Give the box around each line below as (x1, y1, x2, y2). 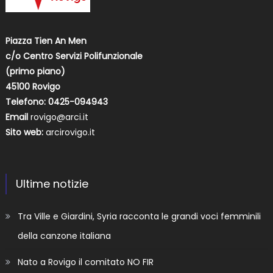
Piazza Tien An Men (5, 35, 87, 48)
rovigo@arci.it (30, 111, 88, 124)
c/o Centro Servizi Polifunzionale (5, 50, 143, 63)
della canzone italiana (17, 230, 111, 243)
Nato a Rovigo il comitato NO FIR (17, 256, 154, 269)
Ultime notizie (15, 176, 88, 192)
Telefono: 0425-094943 (5, 96, 108, 108)
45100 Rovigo (5, 80, 60, 93)
